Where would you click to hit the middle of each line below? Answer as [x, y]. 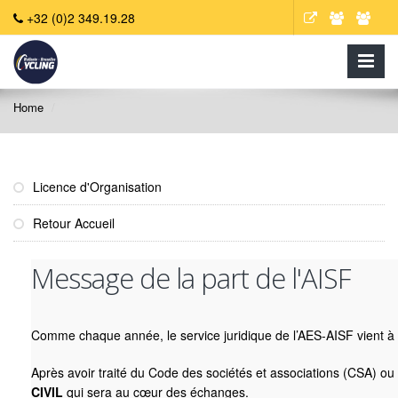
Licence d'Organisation [96, 187]
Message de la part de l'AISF [191, 278]
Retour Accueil [72, 223]
